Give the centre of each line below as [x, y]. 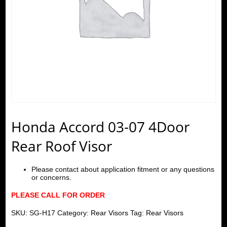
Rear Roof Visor [61, 146]
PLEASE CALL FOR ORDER [58, 195]
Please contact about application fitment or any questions [123, 169]
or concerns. [51, 177]
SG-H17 [42, 213]
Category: [74, 213]
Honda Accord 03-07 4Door [100, 126]
